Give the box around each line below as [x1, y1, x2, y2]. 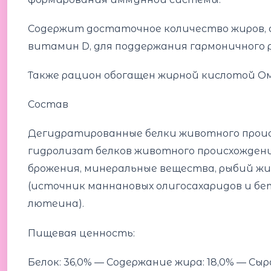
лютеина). [27, 198, 84, 210]
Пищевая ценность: [27, 227, 135, 239]
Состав [27, 99, 68, 111]
